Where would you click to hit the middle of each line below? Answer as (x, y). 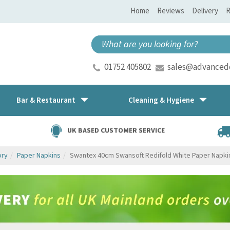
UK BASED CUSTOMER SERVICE (116, 130)
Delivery (205, 11)
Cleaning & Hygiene (161, 100)
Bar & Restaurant (46, 100)
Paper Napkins (39, 156)
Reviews (171, 11)
